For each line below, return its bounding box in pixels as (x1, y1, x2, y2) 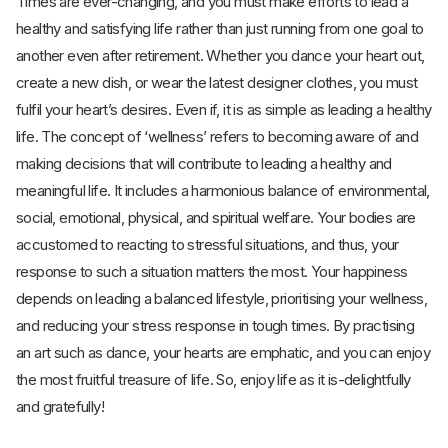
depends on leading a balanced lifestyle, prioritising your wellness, (16, 289, 428, 309)
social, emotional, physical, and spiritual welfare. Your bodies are (16, 208, 416, 228)
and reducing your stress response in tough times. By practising (16, 316, 415, 336)
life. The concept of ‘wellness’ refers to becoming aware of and (16, 127, 419, 147)
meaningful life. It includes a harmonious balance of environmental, (16, 181, 430, 201)
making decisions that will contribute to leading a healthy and (16, 154, 392, 174)
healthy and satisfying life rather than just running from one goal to (16, 19, 424, 39)
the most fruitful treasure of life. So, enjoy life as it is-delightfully (16, 370, 411, 390)
